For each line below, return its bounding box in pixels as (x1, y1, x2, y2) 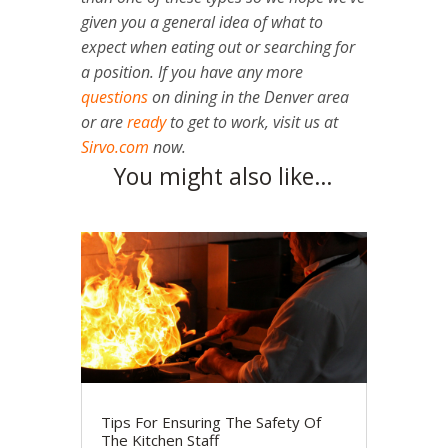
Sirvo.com (80, 136, 149, 159)
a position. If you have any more (80, 61, 303, 84)
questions (80, 86, 148, 109)
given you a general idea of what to (80, 11, 323, 34)
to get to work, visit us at (165, 111, 338, 134)
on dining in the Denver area (147, 86, 349, 109)
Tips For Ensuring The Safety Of (100, 412, 321, 433)
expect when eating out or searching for (80, 36, 355, 59)
